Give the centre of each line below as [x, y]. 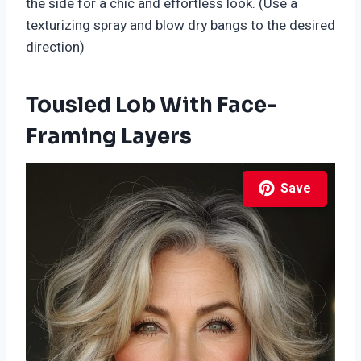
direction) [55, 47]
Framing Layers [109, 136]
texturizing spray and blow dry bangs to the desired [180, 25]
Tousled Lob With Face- [151, 105]
